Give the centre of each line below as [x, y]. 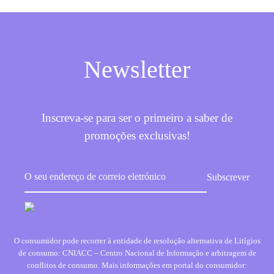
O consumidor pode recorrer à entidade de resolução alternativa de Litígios [137, 240]
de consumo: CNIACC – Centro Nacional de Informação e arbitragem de [137, 253]
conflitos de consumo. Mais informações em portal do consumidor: [137, 265]
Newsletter [137, 70]
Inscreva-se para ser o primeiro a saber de [137, 118]
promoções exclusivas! [137, 136]
